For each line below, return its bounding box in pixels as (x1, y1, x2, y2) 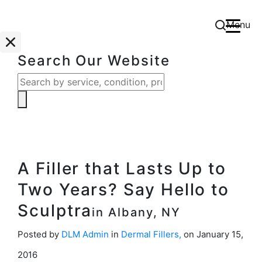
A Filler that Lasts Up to (18, 158, 227, 178)
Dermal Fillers (121, 229, 179, 240)
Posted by (18, 229, 61, 240)
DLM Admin (61, 229, 109, 240)
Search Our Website (18, 52, 170, 69)
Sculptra (18, 201, 92, 220)
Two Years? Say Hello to (18, 180, 230, 199)
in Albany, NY (92, 205, 181, 219)
